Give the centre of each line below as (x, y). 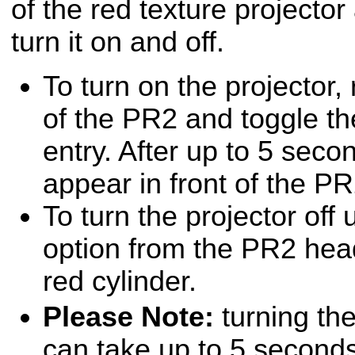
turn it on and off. (118, 42)
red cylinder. (120, 281)
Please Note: (128, 317)
